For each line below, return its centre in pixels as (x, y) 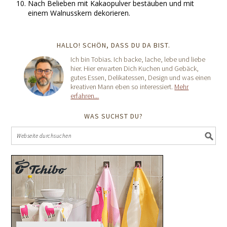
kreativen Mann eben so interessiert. (123, 87)
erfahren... (85, 96)
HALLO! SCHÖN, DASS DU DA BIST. (113, 45)
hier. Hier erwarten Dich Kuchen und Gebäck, (135, 68)
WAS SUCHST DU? (113, 116)
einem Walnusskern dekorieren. (79, 13)
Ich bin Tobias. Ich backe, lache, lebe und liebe (138, 59)
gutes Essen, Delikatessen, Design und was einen (141, 78)
